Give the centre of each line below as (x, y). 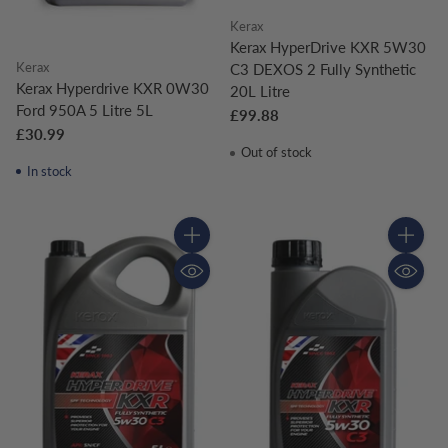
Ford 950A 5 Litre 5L (84, 109)
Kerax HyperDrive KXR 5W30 (328, 47)
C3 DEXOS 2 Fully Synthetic (323, 69)
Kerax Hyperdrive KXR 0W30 (112, 87)
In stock (47, 170)
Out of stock (274, 152)
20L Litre (260, 91)
